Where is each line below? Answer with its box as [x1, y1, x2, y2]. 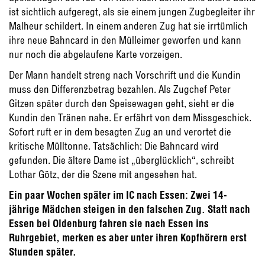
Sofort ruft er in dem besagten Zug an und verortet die [9, 125, 231, 138]
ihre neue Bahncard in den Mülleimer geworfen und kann [9, 34, 241, 46]
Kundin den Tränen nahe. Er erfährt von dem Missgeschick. [9, 111, 251, 124]
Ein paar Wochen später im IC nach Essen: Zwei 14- [9, 189, 227, 201]
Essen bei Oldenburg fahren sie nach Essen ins [9, 217, 209, 230]
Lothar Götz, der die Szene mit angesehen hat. [9, 168, 197, 180]
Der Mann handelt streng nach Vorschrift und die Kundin [9, 69, 241, 81]
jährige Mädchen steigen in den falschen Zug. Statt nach [9, 203, 250, 215]
